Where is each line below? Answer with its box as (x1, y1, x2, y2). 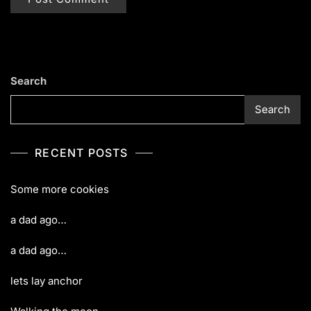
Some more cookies (10, 182, 109, 196)
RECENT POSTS (35, 145, 128, 160)
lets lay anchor (10, 274, 83, 287)
